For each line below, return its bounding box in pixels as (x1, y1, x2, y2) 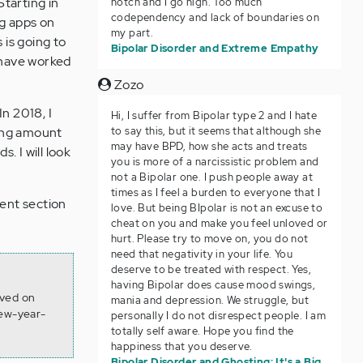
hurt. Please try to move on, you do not (110, 232, 309, 246)
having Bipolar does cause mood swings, (110, 278, 316, 292)
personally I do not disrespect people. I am (110, 309, 327, 322)
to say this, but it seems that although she (110, 124, 322, 138)
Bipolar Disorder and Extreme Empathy (110, 41, 318, 55)
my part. (110, 26, 154, 40)
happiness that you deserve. (110, 340, 253, 353)
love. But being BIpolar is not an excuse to (110, 201, 323, 215)
